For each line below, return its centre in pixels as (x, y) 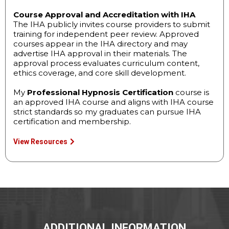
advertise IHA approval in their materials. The (100, 54)
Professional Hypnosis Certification (100, 93)
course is (191, 93)
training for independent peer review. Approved (106, 34)
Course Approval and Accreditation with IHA (104, 15)
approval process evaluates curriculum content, (106, 63)
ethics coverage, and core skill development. (100, 73)
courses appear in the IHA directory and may (100, 44)
